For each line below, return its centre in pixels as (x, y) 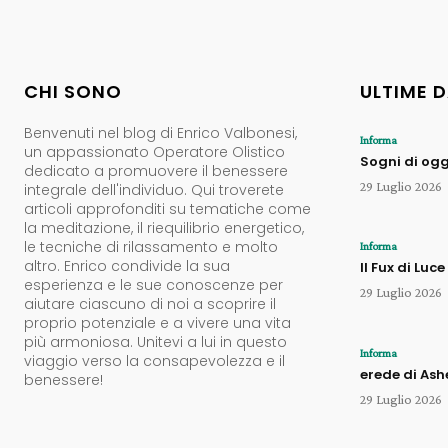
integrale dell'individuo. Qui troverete (154, 189)
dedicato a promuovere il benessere (156, 170)
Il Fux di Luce (402, 268)
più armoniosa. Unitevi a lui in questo (155, 341)
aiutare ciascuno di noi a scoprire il (150, 303)
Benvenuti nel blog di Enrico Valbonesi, (160, 132)
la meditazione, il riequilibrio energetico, (164, 227)
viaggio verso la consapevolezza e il (154, 360)
